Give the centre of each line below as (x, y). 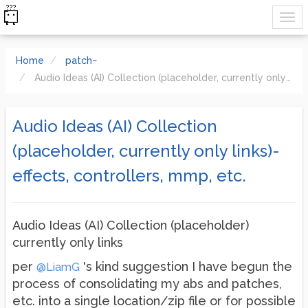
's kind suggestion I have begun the (186, 266)
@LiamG (58, 267)
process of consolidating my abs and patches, (147, 284)
